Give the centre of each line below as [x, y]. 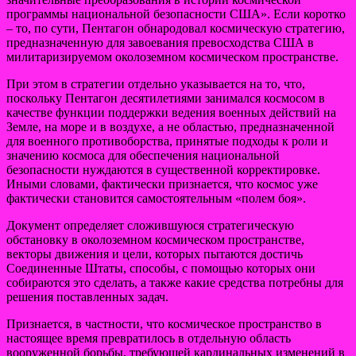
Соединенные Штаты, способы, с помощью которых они [161, 268]
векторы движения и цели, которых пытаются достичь [155, 253]
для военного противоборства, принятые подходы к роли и [167, 141]
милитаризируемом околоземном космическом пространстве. [172, 56]
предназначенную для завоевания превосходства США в [160, 42]
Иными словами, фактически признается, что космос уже [162, 184]
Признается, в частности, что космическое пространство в [164, 323]
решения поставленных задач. [87, 296]
